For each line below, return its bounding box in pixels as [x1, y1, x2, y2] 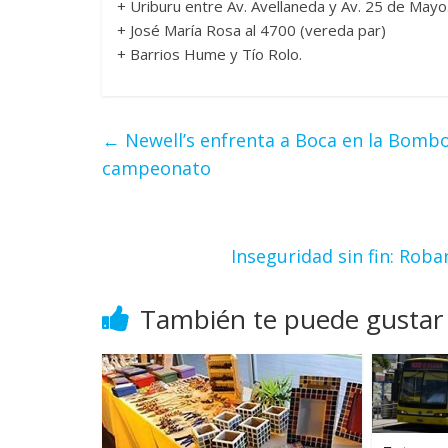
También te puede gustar [140, 300, 443, 337]
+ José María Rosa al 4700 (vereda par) [117, 19, 386, 40]
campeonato [102, 155, 211, 180]
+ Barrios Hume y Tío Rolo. [117, 43, 302, 64]
